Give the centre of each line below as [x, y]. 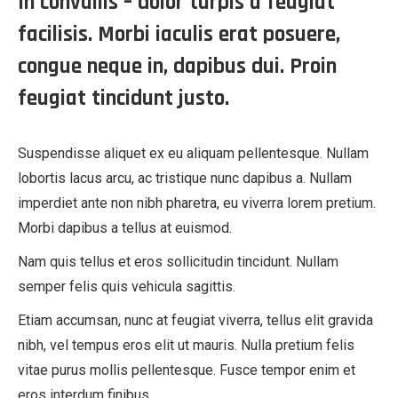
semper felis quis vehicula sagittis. [127, 287]
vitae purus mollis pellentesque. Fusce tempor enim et [187, 370]
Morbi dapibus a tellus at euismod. [125, 228]
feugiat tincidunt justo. [123, 99]
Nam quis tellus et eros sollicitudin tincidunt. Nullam [178, 262]
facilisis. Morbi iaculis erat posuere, [179, 35]
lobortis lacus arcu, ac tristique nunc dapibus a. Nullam [185, 178]
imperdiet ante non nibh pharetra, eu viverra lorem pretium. [197, 203]
